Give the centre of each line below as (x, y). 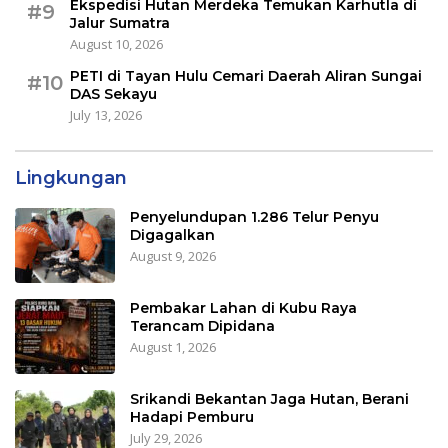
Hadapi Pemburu (192, 417)
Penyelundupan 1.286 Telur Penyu (254, 217)
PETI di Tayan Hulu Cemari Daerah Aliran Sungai (246, 76)
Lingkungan (71, 178)
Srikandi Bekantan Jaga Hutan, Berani (269, 399)
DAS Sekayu (113, 94)
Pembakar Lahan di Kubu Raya (243, 308)
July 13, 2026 (106, 115)
